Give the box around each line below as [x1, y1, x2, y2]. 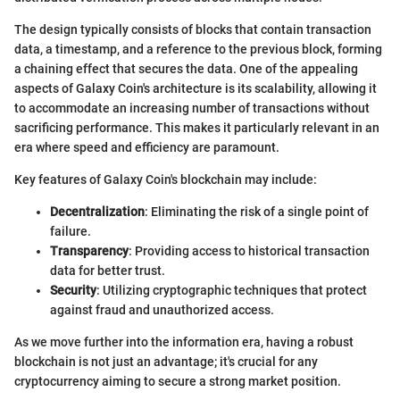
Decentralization [50, 204, 145, 220]
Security [50, 283, 96, 298]
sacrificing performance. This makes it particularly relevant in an [14, 121, 379, 136]
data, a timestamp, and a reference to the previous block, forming [14, 42, 382, 57]
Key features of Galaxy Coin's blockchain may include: [14, 172, 317, 187]
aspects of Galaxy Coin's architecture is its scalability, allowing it [14, 81, 377, 96]
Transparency [50, 244, 129, 259]
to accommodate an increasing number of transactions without [14, 101, 370, 116]
